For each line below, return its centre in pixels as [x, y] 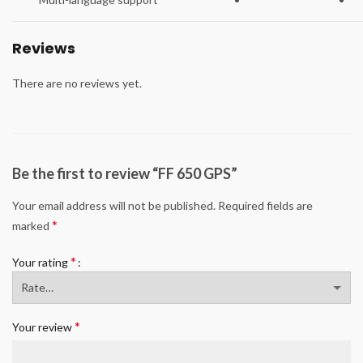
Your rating [41, 262]
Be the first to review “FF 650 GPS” [125, 173]
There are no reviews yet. [77, 83]
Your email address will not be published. [114, 205]
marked [32, 225]
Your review [43, 327]
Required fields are [265, 205]
